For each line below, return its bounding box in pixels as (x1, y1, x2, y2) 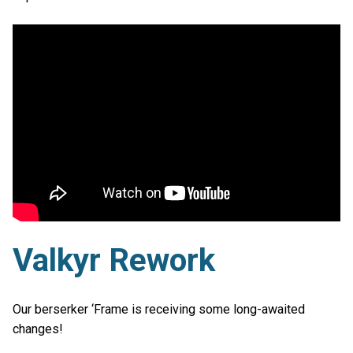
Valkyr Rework (13, 241, 215, 279)
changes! (13, 321, 63, 336)
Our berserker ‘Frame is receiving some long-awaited (13, 301, 305, 317)
